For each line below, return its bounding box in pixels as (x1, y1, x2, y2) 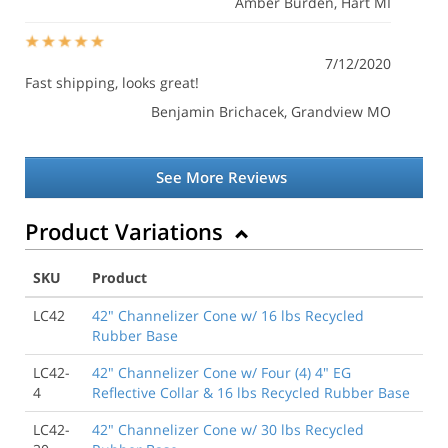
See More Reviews (155, 166, 287, 187)
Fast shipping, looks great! (25, 72, 199, 92)
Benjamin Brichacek (151, 101, 284, 121)
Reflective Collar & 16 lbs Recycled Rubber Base (92, 382, 410, 402)
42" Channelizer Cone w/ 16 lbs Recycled (92, 305, 364, 325)
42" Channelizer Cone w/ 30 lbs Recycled (92, 419, 364, 439)
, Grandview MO (284, 101, 391, 121)
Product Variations (25, 215, 229, 246)
